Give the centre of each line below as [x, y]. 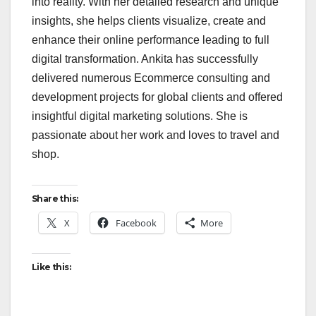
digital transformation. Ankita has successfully [145, 59]
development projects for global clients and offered [157, 97]
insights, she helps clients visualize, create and [149, 21]
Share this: [55, 199]
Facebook [136, 223]
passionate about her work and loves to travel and [156, 135]
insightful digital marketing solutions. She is [140, 116]
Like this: [51, 267]
